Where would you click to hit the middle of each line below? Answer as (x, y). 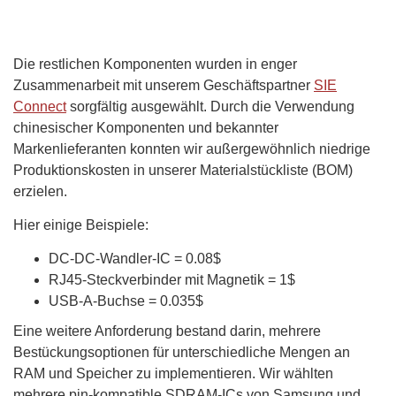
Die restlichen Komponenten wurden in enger (155, 65)
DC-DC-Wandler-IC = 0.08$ (135, 259)
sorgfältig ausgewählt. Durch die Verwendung (210, 107)
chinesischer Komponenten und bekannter (146, 128)
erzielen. (40, 192)
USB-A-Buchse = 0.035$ (126, 301)
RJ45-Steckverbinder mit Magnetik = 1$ (172, 280)
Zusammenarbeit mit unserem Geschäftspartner (164, 86)
